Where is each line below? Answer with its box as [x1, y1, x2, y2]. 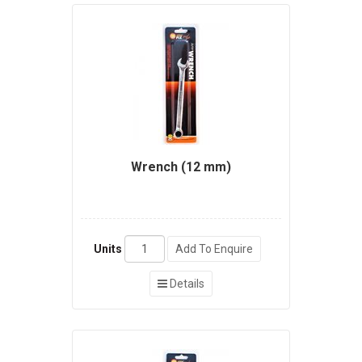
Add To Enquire [175, 242, 253, 256]
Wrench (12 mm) [131, 159, 231, 175]
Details [167, 277, 204, 291]
